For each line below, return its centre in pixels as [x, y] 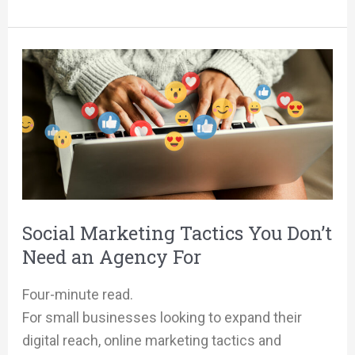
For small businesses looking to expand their [162, 317]
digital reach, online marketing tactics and [151, 340]
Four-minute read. [77, 294]
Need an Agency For [111, 256]
